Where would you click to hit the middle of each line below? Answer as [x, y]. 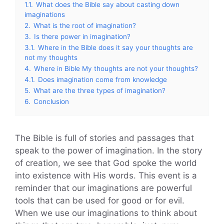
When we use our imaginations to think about [106, 213]
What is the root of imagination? [85, 25]
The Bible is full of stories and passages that [104, 138]
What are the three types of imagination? [99, 90]
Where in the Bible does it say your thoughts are [115, 47]
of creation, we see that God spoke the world [106, 163]
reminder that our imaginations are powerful [103, 188]
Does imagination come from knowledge [102, 79]
